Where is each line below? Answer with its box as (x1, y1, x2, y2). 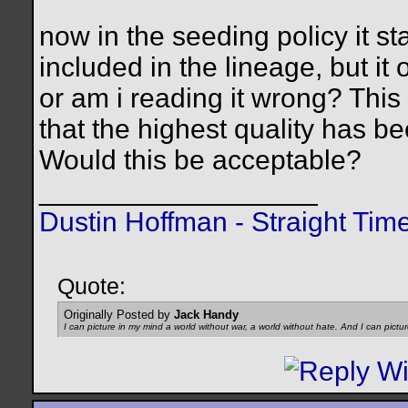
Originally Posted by (64, 308, 174, 322)
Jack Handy (174, 308, 239, 322)
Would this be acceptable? (39, 145, 362, 176)
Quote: (57, 273, 126, 300)
